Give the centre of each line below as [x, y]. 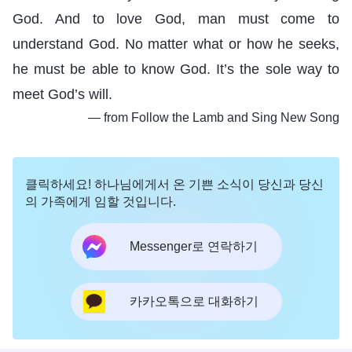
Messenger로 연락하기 [193, 247]
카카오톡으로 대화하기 [194, 302]
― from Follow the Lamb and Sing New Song [214, 117]
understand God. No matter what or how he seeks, [176, 44]
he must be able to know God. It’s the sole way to [176, 69]
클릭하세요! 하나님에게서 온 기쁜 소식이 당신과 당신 [174, 184]
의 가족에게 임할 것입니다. [101, 201]
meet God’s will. [62, 94]
